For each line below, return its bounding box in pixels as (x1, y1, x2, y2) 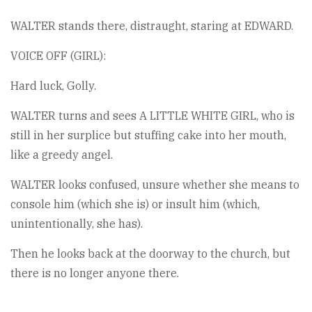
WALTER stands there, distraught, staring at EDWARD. (10, 19, 293, 33)
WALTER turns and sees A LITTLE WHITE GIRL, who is (10, 109, 295, 123)
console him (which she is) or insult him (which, (10, 197, 260, 211)
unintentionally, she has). (10, 217, 143, 231)
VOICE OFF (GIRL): (10, 49, 106, 63)
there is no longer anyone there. (10, 266, 179, 280)
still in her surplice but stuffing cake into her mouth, (10, 128, 286, 142)
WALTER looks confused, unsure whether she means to (10, 178, 299, 192)
